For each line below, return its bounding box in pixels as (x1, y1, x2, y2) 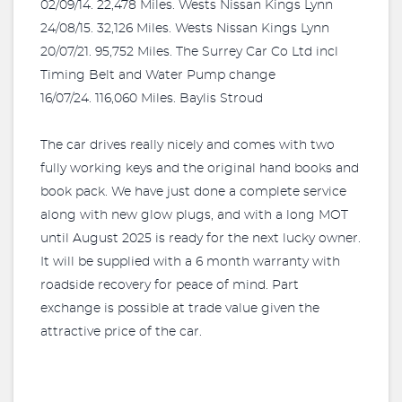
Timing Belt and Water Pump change (40, 69, 275, 82)
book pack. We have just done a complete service (40, 186, 346, 198)
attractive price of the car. (40, 326, 202, 338)
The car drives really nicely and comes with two (40, 139, 335, 152)
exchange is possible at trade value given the (40, 302, 319, 315)
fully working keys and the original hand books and (40, 162, 359, 175)
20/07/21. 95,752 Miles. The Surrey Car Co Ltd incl (40, 46, 338, 58)
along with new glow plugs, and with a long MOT (40, 209, 348, 222)
